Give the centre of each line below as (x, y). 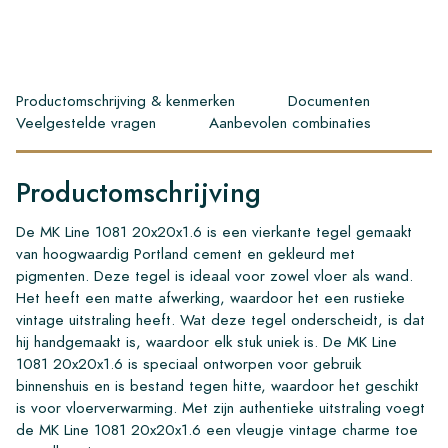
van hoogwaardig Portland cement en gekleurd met (185, 253)
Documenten (329, 100)
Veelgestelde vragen (86, 122)
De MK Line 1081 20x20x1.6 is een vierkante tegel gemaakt (214, 231)
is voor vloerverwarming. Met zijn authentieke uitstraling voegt (220, 407)
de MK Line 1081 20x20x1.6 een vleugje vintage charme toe (217, 429)
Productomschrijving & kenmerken (125, 100)
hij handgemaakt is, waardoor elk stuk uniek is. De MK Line (206, 341)
